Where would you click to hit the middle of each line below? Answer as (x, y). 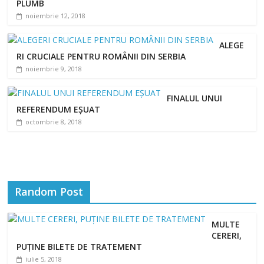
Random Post (49, 191)
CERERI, (227, 235)
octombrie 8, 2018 (54, 121)
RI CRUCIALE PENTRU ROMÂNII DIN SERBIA (101, 56)
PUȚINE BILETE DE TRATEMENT (80, 246)
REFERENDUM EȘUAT (59, 109)
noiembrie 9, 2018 (54, 68)
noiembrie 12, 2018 (56, 15)
